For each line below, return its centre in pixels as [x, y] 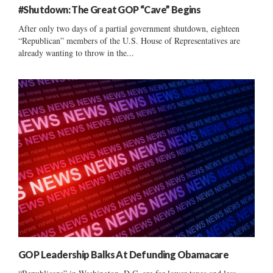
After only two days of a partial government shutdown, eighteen [129, 29]
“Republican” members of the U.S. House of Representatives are [129, 41]
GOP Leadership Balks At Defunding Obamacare [124, 254]
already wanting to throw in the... [76, 53]
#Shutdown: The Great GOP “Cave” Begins [110, 10]
